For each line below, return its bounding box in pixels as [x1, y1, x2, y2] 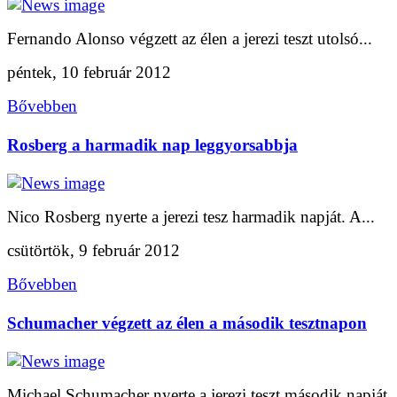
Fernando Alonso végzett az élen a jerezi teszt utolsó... [7, 29, 372, 49]
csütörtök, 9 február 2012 [7, 241, 180, 261]
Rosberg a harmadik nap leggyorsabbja [7, 135, 298, 154]
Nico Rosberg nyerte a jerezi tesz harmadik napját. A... [7, 207, 375, 227]
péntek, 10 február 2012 [7, 63, 171, 82]
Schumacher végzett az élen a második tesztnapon [7, 313, 367, 332]
